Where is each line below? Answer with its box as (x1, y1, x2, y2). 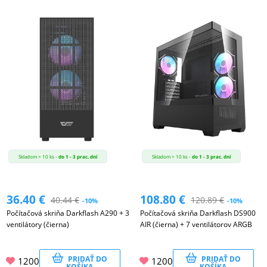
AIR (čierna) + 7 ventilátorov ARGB (140, 219, 253, 229)
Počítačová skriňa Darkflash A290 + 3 (7, 207, 130, 218)
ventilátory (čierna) (7, 219, 70, 229)
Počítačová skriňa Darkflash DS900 (140, 207, 256, 218)
